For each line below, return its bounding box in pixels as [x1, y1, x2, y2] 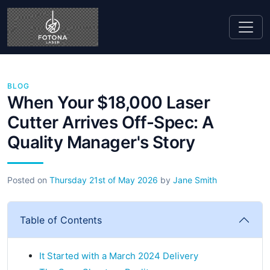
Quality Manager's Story [7, 131, 195, 152]
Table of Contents [20, 213, 102, 226]
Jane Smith [173, 174, 217, 185]
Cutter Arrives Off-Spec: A [7, 111, 214, 133]
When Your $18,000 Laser [7, 92, 210, 113]
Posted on [7, 174, 49, 185]
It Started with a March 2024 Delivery [39, 250, 198, 262]
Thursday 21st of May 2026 [49, 174, 158, 185]
